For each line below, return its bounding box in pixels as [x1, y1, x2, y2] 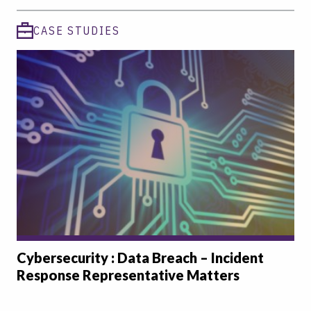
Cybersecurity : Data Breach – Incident [17, 249, 264, 266]
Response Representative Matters [17, 266, 239, 283]
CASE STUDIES [33, 24, 120, 38]
